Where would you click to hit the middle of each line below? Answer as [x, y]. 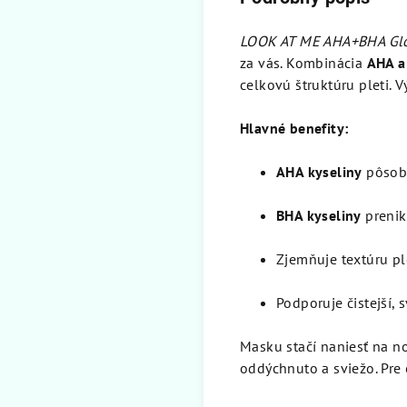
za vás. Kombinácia [303, 63]
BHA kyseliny [319, 216]
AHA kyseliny [319, 172]
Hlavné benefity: [294, 129]
